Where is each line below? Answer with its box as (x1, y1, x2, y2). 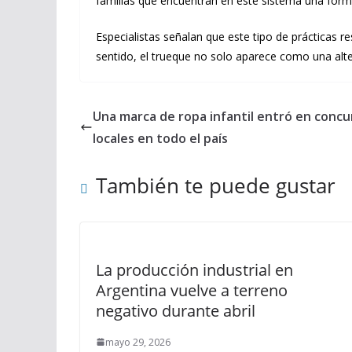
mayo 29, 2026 (105, 335, 170, 349)
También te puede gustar (96, 170, 335, 200)
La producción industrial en (96, 258, 293, 280)
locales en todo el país (93, 129, 228, 147)
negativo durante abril (96, 299, 255, 321)
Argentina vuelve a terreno (96, 279, 288, 301)
